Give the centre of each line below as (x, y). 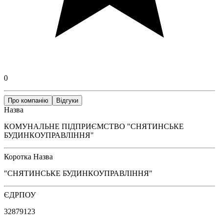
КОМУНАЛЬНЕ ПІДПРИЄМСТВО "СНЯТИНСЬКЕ (94, 126)
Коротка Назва (28, 156)
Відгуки (67, 100)
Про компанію (28, 100)
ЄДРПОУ (20, 195)
